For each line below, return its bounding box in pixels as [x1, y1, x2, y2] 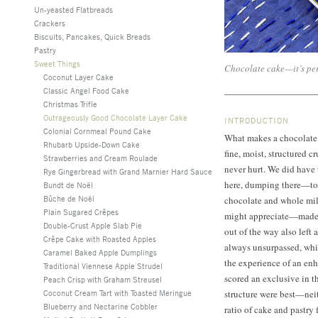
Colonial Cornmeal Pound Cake [43, 126, 151, 136]
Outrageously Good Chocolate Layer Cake [43, 112, 187, 122]
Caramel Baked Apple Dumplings [43, 247, 157, 257]
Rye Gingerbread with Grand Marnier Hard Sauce [43, 166, 212, 176]
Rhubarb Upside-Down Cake [43, 139, 140, 149]
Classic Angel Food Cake [43, 85, 129, 95]
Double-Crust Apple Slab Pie [43, 220, 142, 230]
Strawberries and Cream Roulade [43, 153, 158, 163]
